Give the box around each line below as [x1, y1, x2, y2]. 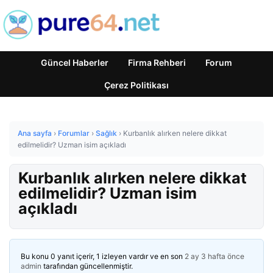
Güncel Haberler [41, 57, 108, 68]
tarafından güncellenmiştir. [41, 261, 133, 271]
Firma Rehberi [128, 57, 186, 68]
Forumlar [58, 129, 90, 138]
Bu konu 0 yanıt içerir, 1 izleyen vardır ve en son [21, 252, 185, 261]
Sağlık [96, 129, 117, 138]
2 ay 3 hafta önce [185, 252, 244, 261]
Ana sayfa [18, 129, 52, 138]
